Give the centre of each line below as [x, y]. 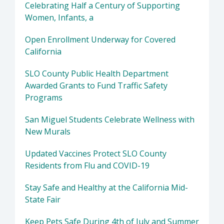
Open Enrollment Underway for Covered [100, 40]
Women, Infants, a [59, 18]
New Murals [48, 132]
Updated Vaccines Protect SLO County [96, 154]
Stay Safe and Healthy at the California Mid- [106, 188]
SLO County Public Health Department [97, 74]
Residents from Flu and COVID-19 [87, 166]
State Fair [43, 200]
